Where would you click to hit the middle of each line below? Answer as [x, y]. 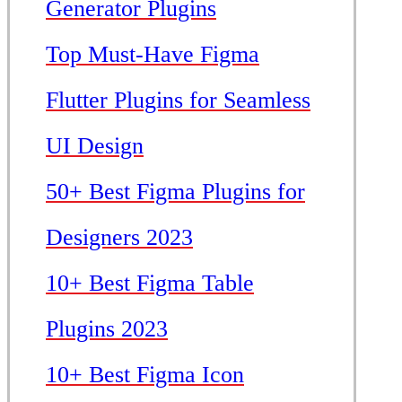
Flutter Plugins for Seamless [178, 100]
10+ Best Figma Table [150, 284]
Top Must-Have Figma [153, 55]
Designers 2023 [119, 238]
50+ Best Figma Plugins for [175, 192]
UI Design [95, 146]
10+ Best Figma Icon [145, 375]
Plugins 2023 [107, 329]
